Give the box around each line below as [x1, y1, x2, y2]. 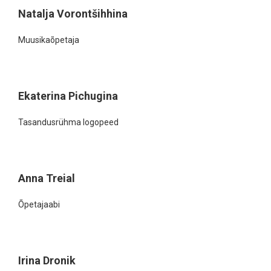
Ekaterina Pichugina [18, 90, 118, 102]
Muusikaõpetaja [18, 35, 79, 45]
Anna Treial [18, 172, 75, 184]
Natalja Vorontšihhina [18, 7, 128, 20]
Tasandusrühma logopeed [18, 117, 119, 127]
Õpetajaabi [18, 200, 60, 209]
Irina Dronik [18, 254, 76, 267]
